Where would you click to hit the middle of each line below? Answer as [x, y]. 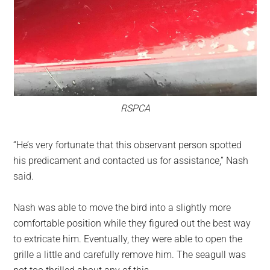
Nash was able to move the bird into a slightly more [122, 208]
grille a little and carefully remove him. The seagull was [130, 255]
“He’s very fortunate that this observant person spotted [128, 145]
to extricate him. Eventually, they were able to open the [128, 239]
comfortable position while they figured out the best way [132, 224]
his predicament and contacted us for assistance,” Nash [131, 161]
